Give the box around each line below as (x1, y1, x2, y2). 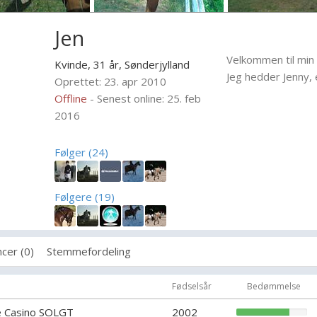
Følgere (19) (54, 190, 115, 204)
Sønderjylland (125, 57, 190, 71)
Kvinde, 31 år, (54, 57, 125, 71)
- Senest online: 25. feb (90, 91, 202, 105)
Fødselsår (172, 280, 212, 292)
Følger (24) (54, 145, 109, 159)
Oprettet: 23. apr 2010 (54, 74, 167, 88)
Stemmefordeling (47, 244, 131, 258)
